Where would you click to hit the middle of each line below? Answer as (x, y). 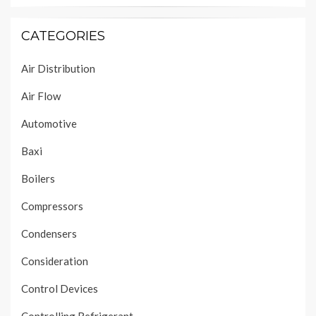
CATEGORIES (63, 36)
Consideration (55, 261)
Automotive (49, 124)
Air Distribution (58, 69)
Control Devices (60, 289)
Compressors (52, 206)
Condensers (49, 234)
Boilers (38, 179)
